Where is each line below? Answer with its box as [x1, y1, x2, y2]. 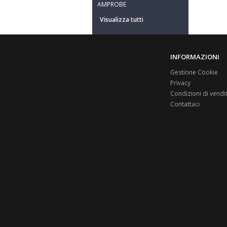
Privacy [170, 79, 191, 87]
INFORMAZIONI [170, 52, 220, 61]
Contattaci [170, 100, 200, 108]
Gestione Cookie [170, 68, 218, 77]
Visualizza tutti [100, 15, 143, 24]
